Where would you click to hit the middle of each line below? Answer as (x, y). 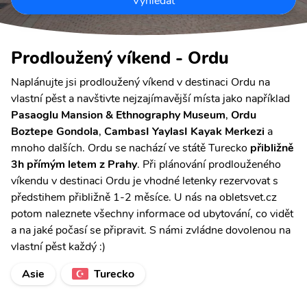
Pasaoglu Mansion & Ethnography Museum (118, 115)
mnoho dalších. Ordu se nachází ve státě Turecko (131, 148)
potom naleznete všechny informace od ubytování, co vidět (152, 213)
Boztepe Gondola (55, 131)
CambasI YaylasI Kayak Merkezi (184, 131)
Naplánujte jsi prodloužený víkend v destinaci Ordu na (140, 82)
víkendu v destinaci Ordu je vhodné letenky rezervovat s (145, 181)
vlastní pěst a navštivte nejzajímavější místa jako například (150, 98)
